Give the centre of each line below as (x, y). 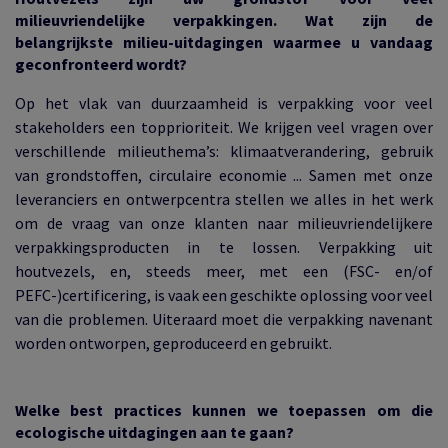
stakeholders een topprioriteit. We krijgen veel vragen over (224, 127)
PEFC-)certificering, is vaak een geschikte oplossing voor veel (224, 295)
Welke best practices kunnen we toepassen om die (224, 410)
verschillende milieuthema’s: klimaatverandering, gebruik (224, 151)
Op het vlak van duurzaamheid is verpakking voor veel (224, 103)
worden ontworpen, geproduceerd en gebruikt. (173, 343)
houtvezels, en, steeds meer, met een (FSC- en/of (224, 271)
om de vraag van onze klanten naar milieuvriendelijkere (224, 223)
